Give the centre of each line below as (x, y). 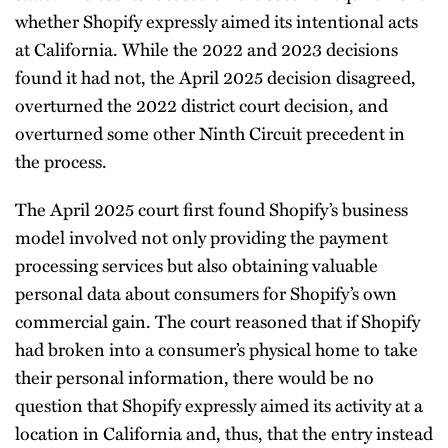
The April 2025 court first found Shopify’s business (211, 208)
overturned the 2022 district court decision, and (201, 104)
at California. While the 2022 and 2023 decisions (206, 48)
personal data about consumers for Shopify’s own (206, 292)
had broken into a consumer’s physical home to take (216, 348)
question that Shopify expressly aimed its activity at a (219, 404)
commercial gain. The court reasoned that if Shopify (217, 320)
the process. (61, 160)
